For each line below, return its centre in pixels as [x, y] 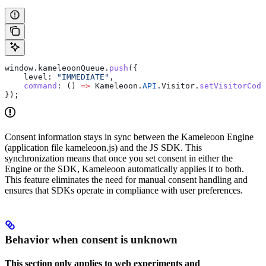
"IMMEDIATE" [81, 77]
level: [28, 77]
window [19, 68]
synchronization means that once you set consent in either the [119, 158]
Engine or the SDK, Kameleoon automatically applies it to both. [124, 169]
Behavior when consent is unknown [91, 240]
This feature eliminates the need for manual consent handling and [126, 179]
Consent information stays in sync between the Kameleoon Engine [129, 137]
